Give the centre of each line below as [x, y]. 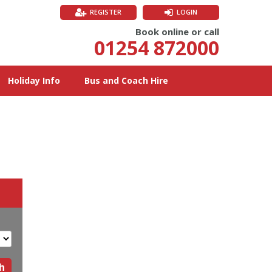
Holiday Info [34, 80]
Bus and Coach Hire [126, 80]
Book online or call [177, 32]
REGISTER [106, 12]
